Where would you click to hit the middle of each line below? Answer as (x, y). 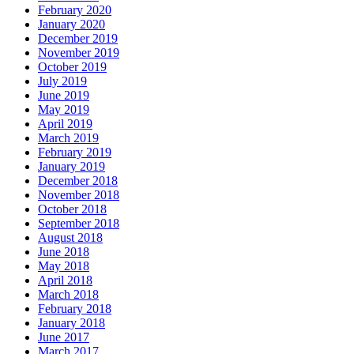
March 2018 (68, 295)
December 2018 (78, 181)
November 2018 (79, 195)
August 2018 (70, 238)
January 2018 (72, 323)
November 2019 (79, 53)
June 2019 (64, 96)
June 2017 (64, 337)
